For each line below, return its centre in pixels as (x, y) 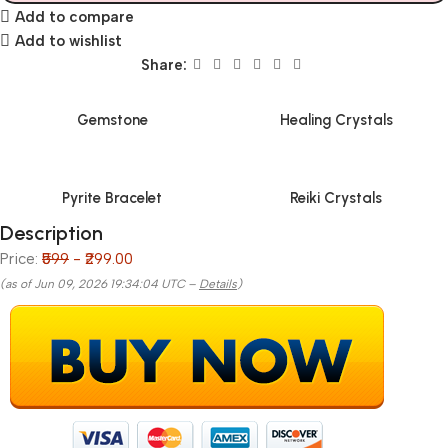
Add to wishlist (68, 40)
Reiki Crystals (336, 198)
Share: (164, 65)
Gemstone (112, 120)
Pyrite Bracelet (112, 198)
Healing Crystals (336, 120)
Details (218, 284)
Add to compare (74, 16)
